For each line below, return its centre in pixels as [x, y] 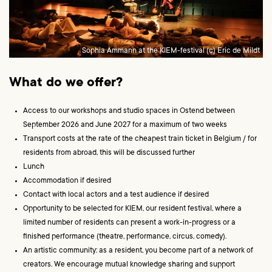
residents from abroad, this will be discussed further [109, 153]
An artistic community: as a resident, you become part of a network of [138, 251]
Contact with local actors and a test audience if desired [116, 195]
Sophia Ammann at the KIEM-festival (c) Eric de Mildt [171, 51]
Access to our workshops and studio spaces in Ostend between [129, 111]
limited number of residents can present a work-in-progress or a [130, 223]
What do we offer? [68, 83]
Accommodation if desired [67, 181]
